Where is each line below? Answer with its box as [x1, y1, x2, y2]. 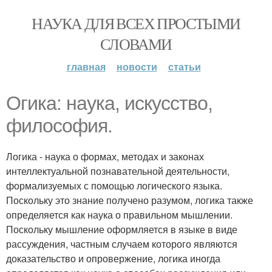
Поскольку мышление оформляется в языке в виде [6, 222, 237, 236]
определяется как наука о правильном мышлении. [6, 208, 233, 222]
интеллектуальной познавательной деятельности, [6, 164, 229, 178]
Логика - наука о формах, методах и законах [6, 149, 204, 163]
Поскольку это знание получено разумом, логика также [6, 193, 253, 207]
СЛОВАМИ [100, 33, 172, 54]
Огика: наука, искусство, [6, 92, 212, 114]
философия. [6, 115, 112, 137]
